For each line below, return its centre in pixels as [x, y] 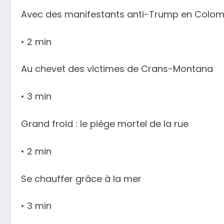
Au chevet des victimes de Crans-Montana [117, 69]
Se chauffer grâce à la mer [81, 178]
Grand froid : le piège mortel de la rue [105, 124]
